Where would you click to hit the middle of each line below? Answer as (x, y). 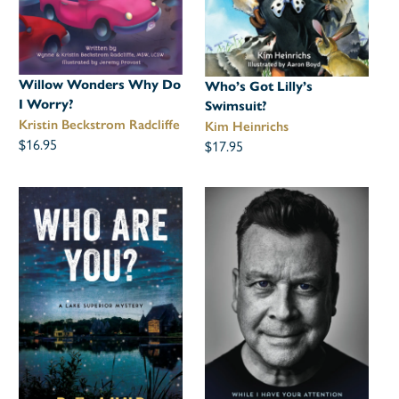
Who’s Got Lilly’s (259, 86)
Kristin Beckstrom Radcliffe (100, 124)
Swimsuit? (236, 106)
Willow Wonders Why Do (100, 84)
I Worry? (47, 104)
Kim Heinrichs (247, 126)
